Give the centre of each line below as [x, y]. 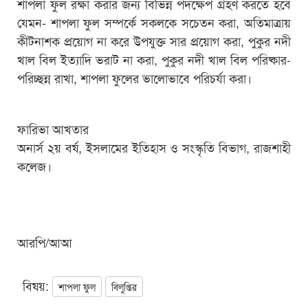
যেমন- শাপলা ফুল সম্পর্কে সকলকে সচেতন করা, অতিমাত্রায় [154, 22]
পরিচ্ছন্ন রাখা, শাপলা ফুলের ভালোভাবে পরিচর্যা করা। [134, 77]
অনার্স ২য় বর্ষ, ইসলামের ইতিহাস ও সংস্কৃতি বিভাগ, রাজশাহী [154, 147]
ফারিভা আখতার [53, 128]
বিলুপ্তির [124, 286]
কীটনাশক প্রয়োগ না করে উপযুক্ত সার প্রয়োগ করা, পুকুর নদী [154, 40]
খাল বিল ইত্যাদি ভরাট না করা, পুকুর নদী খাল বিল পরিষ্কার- [154, 59]
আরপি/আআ [45, 242]
